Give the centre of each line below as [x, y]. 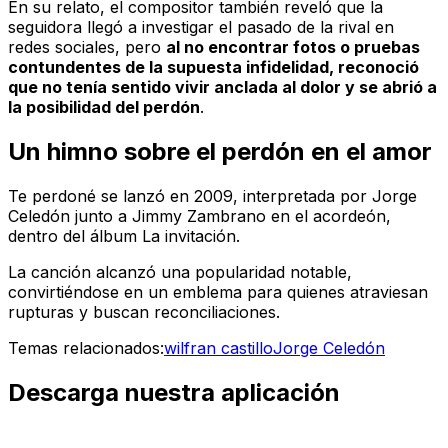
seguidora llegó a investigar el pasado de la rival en [201, 27]
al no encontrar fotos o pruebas [293, 47]
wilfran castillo [218, 348]
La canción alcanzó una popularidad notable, [180, 272]
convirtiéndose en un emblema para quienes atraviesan [218, 292]
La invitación [189, 236]
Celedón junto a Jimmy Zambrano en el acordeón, [199, 216]
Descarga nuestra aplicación [174, 392]
